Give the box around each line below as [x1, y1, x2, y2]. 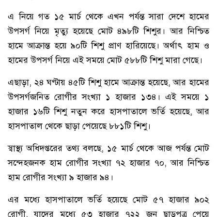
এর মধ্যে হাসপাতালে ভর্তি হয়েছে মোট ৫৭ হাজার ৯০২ [8, 194, 209, 205]
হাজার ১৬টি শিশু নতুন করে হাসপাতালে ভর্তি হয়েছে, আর [8, 106, 209, 117]
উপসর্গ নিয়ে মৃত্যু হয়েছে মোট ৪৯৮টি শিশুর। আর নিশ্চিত [8, 26, 209, 36]
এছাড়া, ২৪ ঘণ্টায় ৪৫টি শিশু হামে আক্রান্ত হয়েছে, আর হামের [8, 77, 209, 88]
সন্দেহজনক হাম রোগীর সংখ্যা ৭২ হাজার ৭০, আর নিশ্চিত [8, 157, 209, 168]
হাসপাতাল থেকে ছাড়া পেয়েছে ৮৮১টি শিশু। [8, 121, 151, 131]
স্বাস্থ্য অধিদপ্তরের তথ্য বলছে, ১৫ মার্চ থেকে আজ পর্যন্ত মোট [8, 143, 209, 154]
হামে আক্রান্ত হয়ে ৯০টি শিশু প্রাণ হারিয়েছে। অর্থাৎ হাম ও [8, 40, 209, 51]
